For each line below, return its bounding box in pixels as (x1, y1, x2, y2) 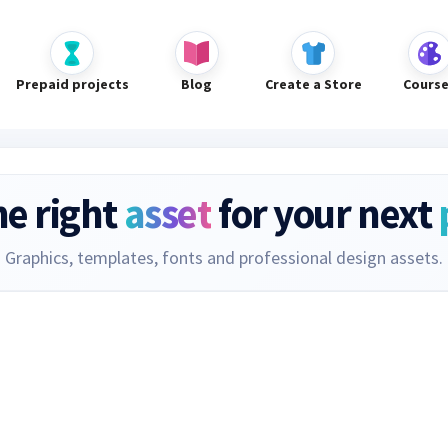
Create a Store (264, 75, 362, 93)
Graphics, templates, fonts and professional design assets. (5, 246, 443, 269)
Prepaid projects (15, 75, 129, 93)
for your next (211, 188, 438, 239)
